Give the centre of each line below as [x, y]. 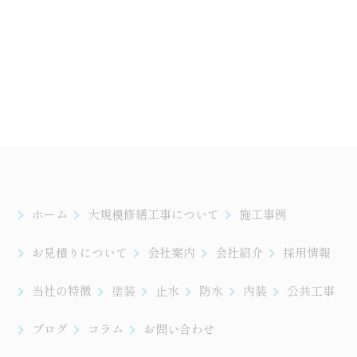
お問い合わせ [179, 329]
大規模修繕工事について [153, 214]
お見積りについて [80, 252]
